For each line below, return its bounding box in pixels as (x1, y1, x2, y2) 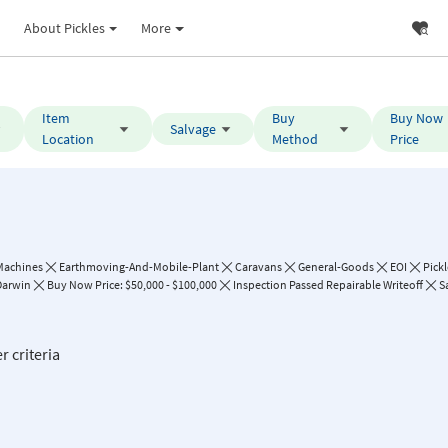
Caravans (235, 259, 282, 274)
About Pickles (23, 18, 105, 37)
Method (271, 130, 318, 148)
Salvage (169, 119, 216, 138)
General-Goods (298, 259, 374, 274)
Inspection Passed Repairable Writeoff (233, 277, 423, 292)
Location (42, 130, 95, 148)
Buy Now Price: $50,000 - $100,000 (47, 277, 217, 292)
